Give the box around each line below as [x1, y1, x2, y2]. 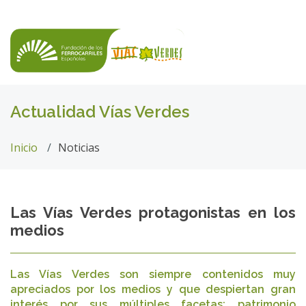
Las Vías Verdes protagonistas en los [10, 204, 296, 221]
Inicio [10, 140, 38, 155]
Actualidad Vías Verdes [10, 102, 189, 122]
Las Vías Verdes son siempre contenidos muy [10, 268, 296, 281]
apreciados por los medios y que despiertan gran [10, 283, 296, 296]
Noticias [58, 140, 100, 155]
